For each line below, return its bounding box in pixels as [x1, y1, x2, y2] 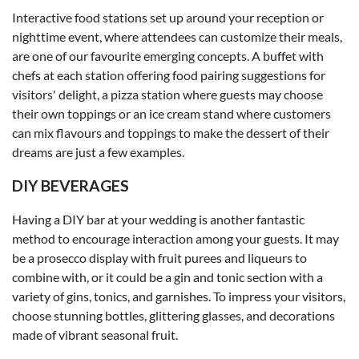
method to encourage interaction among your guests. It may [12, 230, 339, 246]
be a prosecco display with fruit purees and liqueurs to [12, 249, 307, 265]
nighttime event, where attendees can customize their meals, [12, 28, 342, 44]
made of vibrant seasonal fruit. [12, 326, 178, 342]
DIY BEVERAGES [12, 175, 129, 195]
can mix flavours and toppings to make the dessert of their [12, 124, 329, 140]
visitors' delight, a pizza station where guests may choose [12, 86, 323, 102]
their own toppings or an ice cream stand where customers [12, 105, 331, 121]
